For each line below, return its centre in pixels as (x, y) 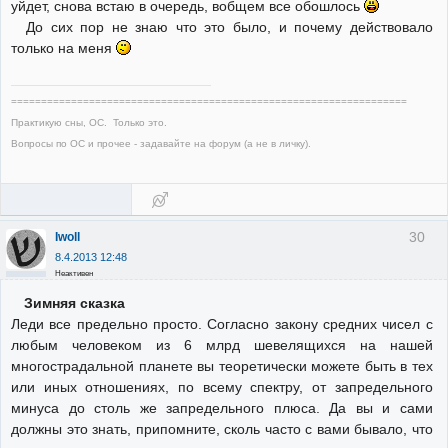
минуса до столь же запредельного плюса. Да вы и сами (222, 407)
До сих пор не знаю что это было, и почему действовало (222, 27)
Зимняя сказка (74, 302)
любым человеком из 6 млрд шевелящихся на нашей (222, 344)
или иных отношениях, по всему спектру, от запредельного (222, 386)
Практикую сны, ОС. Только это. (89, 122)
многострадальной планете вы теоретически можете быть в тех (222, 365)
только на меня (63, 48)
